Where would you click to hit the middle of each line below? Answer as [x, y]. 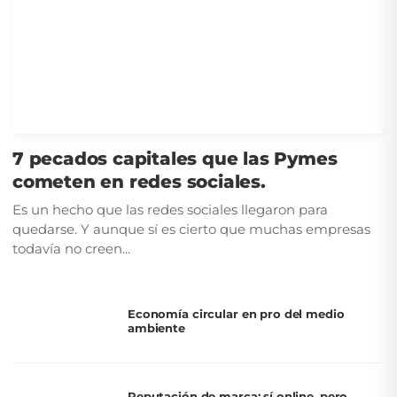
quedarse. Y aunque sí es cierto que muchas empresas [191, 229]
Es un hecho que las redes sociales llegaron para [170, 209]
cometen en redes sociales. [139, 181]
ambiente [156, 328]
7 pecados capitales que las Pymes [175, 158]
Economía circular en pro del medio [236, 314]
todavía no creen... [71, 248]
